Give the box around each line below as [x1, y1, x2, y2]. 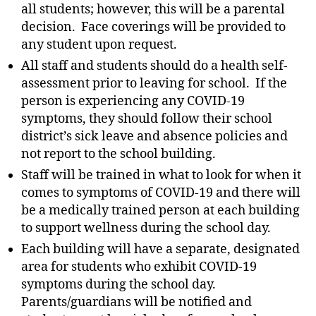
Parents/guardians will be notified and [21, 294, 252, 310]
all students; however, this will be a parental [21, 1, 285, 18]
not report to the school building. [21, 146, 216, 162]
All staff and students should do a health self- [21, 58, 288, 74]
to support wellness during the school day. [21, 220, 271, 236]
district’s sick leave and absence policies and [21, 128, 288, 145]
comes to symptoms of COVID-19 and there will [21, 185, 300, 201]
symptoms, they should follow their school [21, 111, 272, 127]
